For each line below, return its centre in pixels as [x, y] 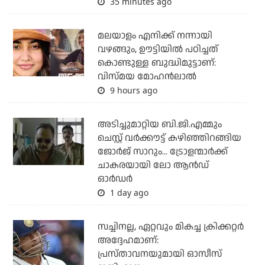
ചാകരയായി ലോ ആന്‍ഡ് [153, 165]
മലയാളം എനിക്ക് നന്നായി [155, 35]
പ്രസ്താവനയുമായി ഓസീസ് [159, 254]
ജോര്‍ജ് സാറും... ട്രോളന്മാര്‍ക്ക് [162, 151]
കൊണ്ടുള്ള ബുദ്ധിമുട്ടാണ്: [156, 63]
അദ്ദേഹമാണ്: [128, 240]
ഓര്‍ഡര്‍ [115, 179]
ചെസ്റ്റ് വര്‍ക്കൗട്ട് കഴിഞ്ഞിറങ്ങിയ [169, 138]
